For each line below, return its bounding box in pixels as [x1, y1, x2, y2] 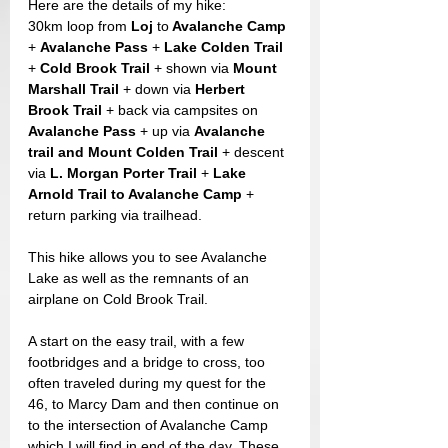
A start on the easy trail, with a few [28, 333, 248, 349]
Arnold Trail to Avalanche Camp [28, 186, 242, 202]
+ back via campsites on [106, 102, 262, 118]
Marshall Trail [28, 81, 119, 97]
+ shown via [150, 60, 233, 76]
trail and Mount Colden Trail [28, 144, 222, 160]
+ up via [136, 123, 194, 139]
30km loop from [28, 18, 131, 34]
